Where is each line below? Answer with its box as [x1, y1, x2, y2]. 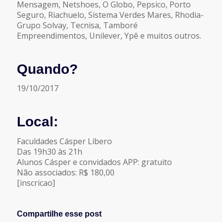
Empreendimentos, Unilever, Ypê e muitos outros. [16, 30, 201, 41]
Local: [16, 114, 58, 130]
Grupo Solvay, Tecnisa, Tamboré [16, 19, 138, 31]
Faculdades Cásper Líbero [16, 135, 112, 147]
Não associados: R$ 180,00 [16, 166, 114, 178]
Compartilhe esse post [16, 210, 102, 219]
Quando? [16, 61, 78, 77]
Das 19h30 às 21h [16, 146, 82, 157]
